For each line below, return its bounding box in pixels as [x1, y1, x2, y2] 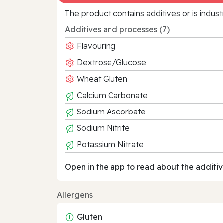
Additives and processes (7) [65, 24, 170, 34]
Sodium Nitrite [75, 122, 130, 133]
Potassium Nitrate [75, 139, 144, 149]
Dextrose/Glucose [75, 57, 146, 67]
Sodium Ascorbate [75, 106, 146, 116]
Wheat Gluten [75, 73, 127, 84]
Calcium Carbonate [75, 90, 148, 100]
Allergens [57, 189, 93, 200]
